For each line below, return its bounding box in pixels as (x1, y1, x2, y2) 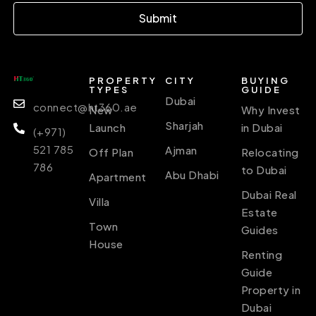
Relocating (241, 145, 299, 159)
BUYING (241, 74, 290, 86)
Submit (139, 11, 177, 26)
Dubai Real (241, 187, 297, 201)
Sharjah (165, 118, 204, 132)
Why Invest (241, 102, 300, 116)
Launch (89, 120, 126, 134)
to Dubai (241, 162, 287, 176)
